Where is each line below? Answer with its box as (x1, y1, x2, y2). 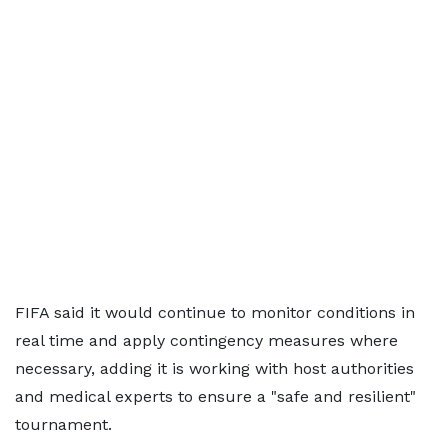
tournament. (15, 414, 112, 434)
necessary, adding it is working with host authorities (15, 358, 414, 378)
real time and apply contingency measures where (15, 330, 398, 350)
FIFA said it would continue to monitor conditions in (15, 302, 415, 322)
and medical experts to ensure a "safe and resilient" (15, 386, 416, 406)
